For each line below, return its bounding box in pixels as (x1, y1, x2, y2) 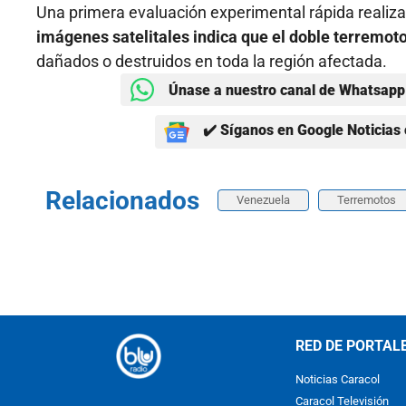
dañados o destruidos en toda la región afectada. (36, 52, 387, 72)
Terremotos (337, 193, 396, 208)
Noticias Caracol (295, 372, 380, 387)
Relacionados (45, 186, 199, 217)
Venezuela (237, 193, 290, 208)
